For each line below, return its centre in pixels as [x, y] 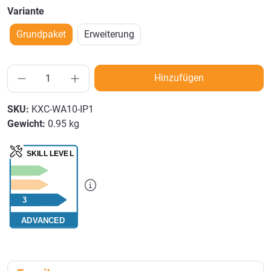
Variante [26, 11]
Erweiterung [109, 34]
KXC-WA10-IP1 [63, 109]
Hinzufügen [179, 77]
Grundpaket [41, 34]
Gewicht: [28, 124]
